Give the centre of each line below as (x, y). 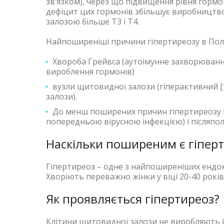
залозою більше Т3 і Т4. (92, 22)
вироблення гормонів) (90, 72)
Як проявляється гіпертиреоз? (133, 199)
